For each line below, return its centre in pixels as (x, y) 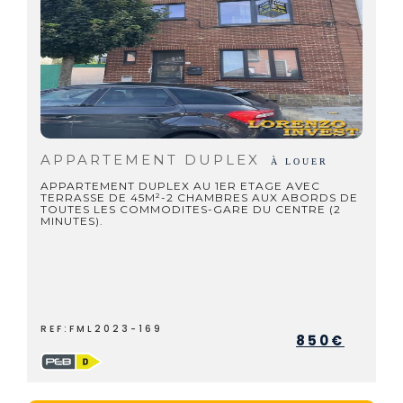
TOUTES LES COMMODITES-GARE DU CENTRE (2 (191, 209)
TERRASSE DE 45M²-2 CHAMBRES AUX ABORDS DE (199, 197)
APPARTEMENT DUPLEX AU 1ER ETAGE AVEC (180, 186)
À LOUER (300, 161)
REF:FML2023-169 (102, 329)
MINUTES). (72, 221)
